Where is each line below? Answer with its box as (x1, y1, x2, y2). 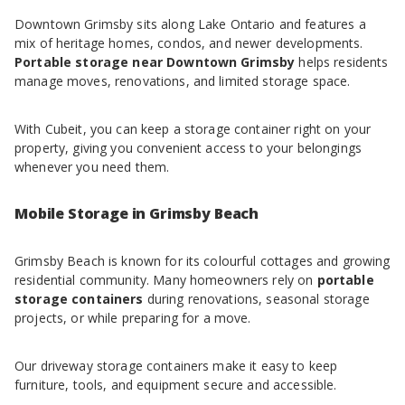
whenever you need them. (14, 158, 170, 176)
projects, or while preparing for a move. (14, 309, 251, 327)
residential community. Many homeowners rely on (14, 271, 317, 289)
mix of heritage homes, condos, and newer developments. (14, 34, 363, 52)
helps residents (295, 53, 389, 71)
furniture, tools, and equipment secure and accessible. (14, 376, 337, 394)
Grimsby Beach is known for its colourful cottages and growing (14, 252, 391, 270)
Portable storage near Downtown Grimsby (14, 53, 296, 71)
